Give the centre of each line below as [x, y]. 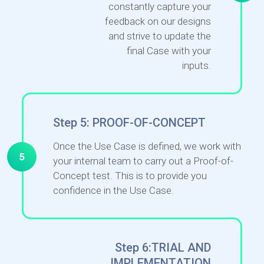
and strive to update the [160, 36]
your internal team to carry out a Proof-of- [143, 161]
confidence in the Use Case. [113, 190]
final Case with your [169, 50]
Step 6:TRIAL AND [163, 247]
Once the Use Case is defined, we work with [147, 146]
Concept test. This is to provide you [130, 175]
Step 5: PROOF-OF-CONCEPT [129, 122]
